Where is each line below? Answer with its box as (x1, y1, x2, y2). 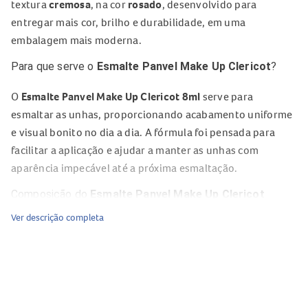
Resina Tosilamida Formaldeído (11, 289, 161, 302)
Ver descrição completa (11, 211, 104, 223)
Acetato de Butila (11, 217, 95, 231)
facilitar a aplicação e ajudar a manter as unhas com (11, 143, 258, 157)
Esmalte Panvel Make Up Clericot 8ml (21, 89, 201, 103)
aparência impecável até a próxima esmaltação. (11, 161, 238, 175)
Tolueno (11, 253, 50, 267)
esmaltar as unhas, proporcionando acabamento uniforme (11, 107, 293, 121)
